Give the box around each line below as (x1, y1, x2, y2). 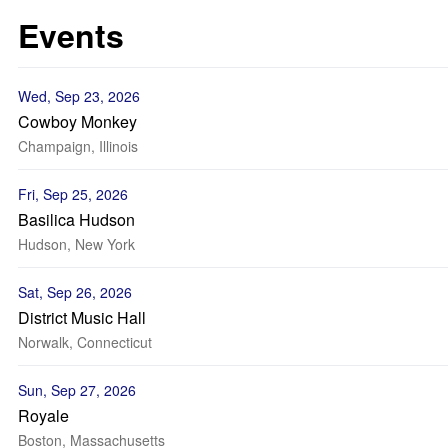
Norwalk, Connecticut (18, 332, 152, 352)
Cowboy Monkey (18, 110, 137, 133)
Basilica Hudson (18, 208, 135, 231)
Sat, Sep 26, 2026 (18, 282, 132, 302)
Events (18, 12, 124, 58)
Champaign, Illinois (18, 136, 138, 156)
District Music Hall (18, 306, 146, 329)
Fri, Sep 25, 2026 (18, 184, 128, 204)
